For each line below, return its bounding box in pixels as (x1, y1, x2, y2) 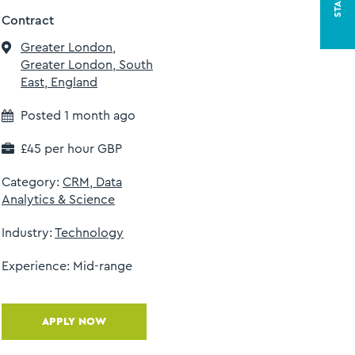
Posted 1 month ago (21, 109, 136, 123)
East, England (21, 76, 97, 90)
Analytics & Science (2, 193, 115, 207)
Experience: (2, 260, 73, 273)
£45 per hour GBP (21, 143, 122, 156)
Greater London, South (21, 59, 153, 72)
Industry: (2, 227, 55, 240)
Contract (2, 14, 54, 28)
